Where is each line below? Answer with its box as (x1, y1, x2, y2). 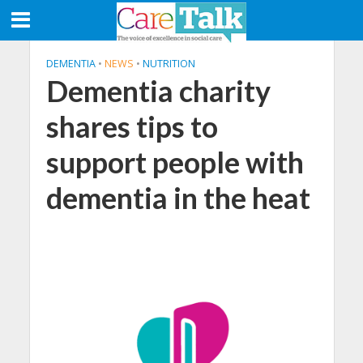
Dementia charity (45, 74, 271, 109)
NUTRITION (142, 57, 195, 70)
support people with (45, 145, 304, 180)
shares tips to (45, 109, 218, 144)
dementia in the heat (45, 181, 310, 216)
